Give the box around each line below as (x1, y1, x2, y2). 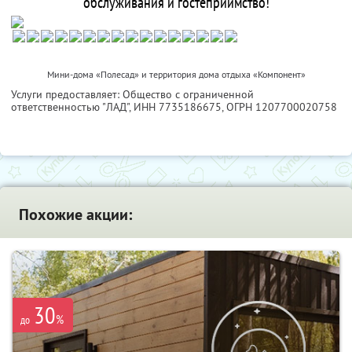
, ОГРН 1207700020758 (222, 100, 337, 115)
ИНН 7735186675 (134, 100, 222, 115)
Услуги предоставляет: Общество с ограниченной (11, 87, 254, 102)
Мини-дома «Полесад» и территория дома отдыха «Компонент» (46, 68, 306, 81)
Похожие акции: (19, 204, 132, 225)
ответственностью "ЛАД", (11, 100, 134, 115)
